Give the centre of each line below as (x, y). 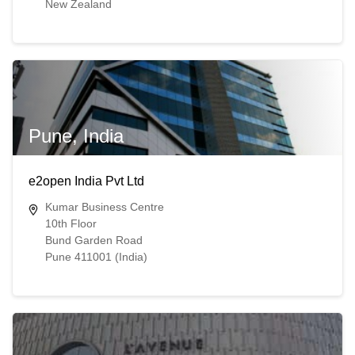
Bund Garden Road (94, 240)
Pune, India (76, 136)
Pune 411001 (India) (96, 257)
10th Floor (71, 224)
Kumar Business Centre (104, 207)
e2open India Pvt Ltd (86, 181)
